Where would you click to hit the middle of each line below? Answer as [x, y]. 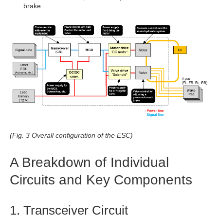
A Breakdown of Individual [89, 163]
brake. [33, 6]
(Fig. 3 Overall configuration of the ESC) [71, 136]
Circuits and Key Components [101, 180]
